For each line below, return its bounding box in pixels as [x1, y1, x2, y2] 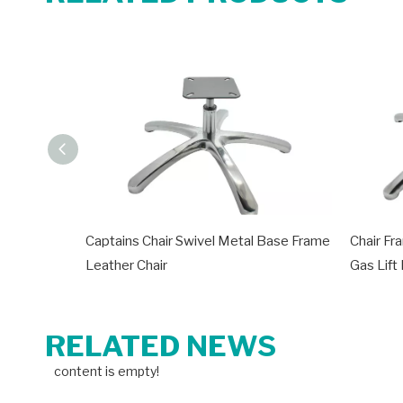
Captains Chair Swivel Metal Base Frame [85, 233, 330, 249]
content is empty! [54, 363, 159, 379]
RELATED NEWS [45, 328, 276, 363]
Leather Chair [85, 257, 167, 273]
